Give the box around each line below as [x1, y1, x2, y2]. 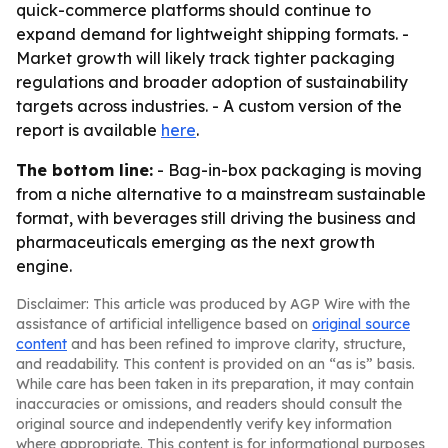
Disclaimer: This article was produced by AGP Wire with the [16, 295, 410, 313]
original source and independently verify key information [16, 415, 392, 433]
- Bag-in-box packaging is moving [153, 160, 422, 180]
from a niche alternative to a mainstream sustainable [16, 184, 426, 204]
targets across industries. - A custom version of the [16, 96, 402, 116]
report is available [16, 120, 161, 140]
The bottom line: [16, 160, 153, 180]
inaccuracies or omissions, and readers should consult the [16, 395, 402, 413]
